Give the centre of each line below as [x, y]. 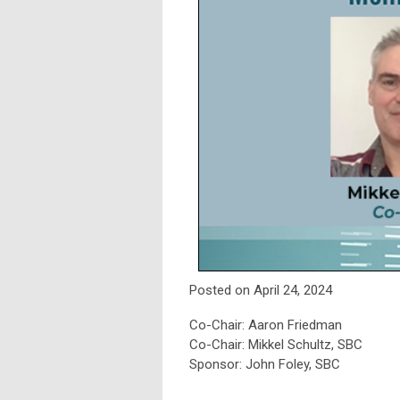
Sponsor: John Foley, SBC [265, 364]
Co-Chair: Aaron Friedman [266, 325]
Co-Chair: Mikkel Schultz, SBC [276, 344]
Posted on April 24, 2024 [261, 290]
